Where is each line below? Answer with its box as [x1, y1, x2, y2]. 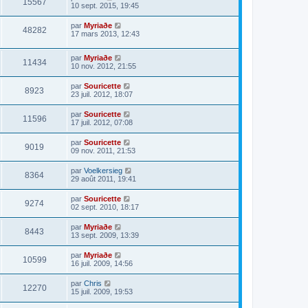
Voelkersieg [84, 166, 122, 175]
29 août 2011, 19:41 [71, 174, 136, 183]
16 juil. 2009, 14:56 [71, 258, 133, 267]
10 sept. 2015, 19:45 [71, 1, 139, 10]
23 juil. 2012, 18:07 [71, 89, 133, 98]
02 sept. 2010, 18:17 [71, 202, 139, 211]
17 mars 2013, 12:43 [71, 30, 140, 38]
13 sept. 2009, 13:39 [71, 230, 139, 239]
